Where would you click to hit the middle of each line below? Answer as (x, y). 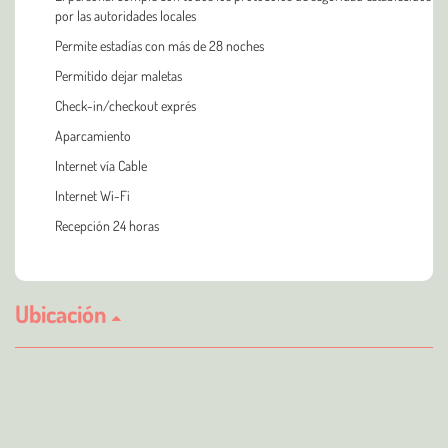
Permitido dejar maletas (118, 75)
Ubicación (63, 313)
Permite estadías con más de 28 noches (159, 45)
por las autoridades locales (125, 15)
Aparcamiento (93, 135)
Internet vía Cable (101, 165)
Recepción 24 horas (107, 225)
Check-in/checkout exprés (125, 105)
